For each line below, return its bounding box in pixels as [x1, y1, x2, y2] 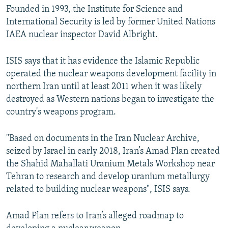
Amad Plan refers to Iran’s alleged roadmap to [6, 211, 184, 221]
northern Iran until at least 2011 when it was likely [6, 82, 202, 92]
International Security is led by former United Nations [6, 17, 215, 27]
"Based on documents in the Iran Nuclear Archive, [6, 134, 199, 144]
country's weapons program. [6, 107, 116, 118]
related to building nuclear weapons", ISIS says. [6, 185, 190, 195]
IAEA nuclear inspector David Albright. [6, 30, 158, 40]
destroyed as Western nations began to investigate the [6, 95, 214, 105]
